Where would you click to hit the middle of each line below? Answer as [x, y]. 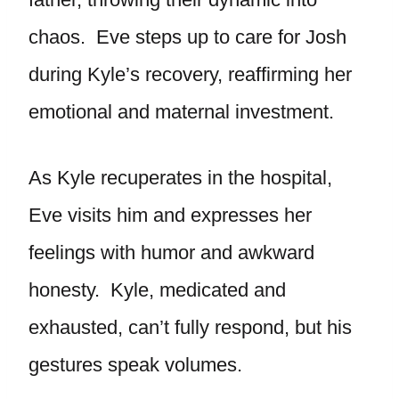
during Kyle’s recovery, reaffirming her [190, 74]
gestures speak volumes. [135, 365]
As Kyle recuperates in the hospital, [180, 178]
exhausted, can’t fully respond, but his [190, 327]
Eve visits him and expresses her [170, 215]
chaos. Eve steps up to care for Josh [187, 37]
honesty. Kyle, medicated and [157, 290]
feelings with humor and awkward [171, 252]
